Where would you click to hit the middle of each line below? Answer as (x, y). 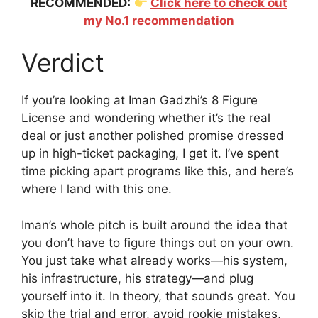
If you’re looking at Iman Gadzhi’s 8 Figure (139, 100)
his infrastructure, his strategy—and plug (137, 278)
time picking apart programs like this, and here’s (158, 171)
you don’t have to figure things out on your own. (158, 242)
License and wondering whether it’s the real (146, 118)
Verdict (63, 63)
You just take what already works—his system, (154, 260)
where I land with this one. (97, 189)
